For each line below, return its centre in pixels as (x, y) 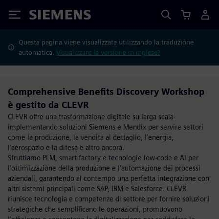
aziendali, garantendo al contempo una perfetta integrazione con (109, 178)
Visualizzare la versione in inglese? (109, 52)
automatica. (38, 52)
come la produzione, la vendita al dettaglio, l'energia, (91, 137)
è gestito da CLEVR (48, 105)
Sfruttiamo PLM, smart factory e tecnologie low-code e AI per (103, 158)
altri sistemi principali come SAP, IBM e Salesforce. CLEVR (97, 188)
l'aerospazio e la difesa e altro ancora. (66, 147)
